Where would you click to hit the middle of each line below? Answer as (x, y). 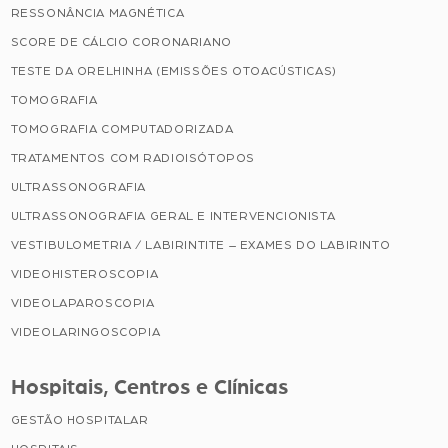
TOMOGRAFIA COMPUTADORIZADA (122, 128)
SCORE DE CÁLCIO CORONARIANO (121, 41)
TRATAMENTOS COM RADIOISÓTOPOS (132, 157)
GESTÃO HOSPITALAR (79, 420)
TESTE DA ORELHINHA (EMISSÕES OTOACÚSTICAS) (173, 70)
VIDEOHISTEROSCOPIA (84, 273)
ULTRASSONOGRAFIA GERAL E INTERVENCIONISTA (173, 215)
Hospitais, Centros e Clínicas (149, 387)
